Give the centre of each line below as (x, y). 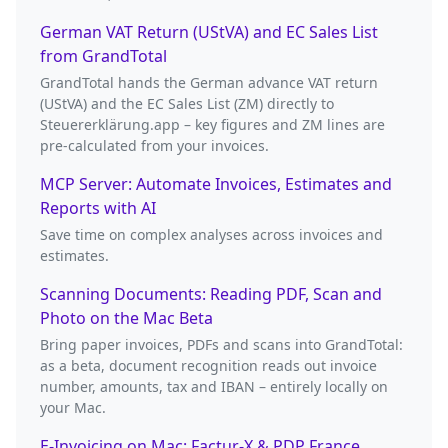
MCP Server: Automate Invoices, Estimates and (216, 183)
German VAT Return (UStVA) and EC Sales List (209, 31)
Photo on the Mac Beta (126, 317)
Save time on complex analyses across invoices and (211, 234)
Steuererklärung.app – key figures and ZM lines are (212, 124)
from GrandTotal (103, 55)
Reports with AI (98, 207)
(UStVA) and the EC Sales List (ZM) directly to (187, 103)
